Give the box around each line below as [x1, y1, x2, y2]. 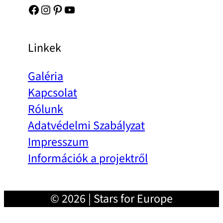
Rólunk [28, 101, 63, 118]
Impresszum [28, 133, 89, 151]
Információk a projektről [28, 150, 148, 168]
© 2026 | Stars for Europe [50, 190, 173, 208]
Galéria [28, 68, 63, 86]
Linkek [28, 39, 61, 57]
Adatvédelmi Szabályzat [28, 117, 145, 135]
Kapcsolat [28, 84, 77, 102]
